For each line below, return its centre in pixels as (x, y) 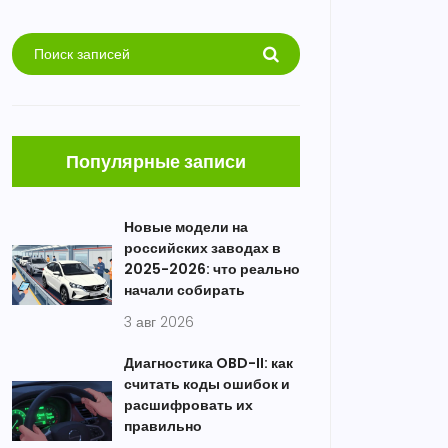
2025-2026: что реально (212, 269)
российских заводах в (202, 248)
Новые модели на (186, 227)
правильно (163, 426)
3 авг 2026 (159, 322)
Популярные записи (155, 161)
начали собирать (184, 290)
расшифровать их (188, 405)
